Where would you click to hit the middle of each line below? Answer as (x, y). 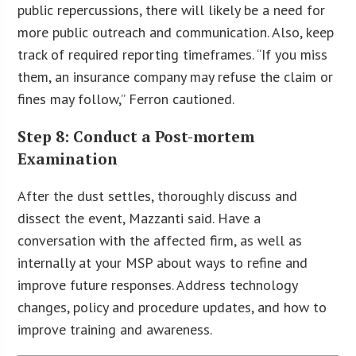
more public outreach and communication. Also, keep (176, 33)
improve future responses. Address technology (158, 285)
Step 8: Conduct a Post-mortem (136, 137)
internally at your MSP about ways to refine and (163, 263)
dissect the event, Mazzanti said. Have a (139, 219)
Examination (68, 159)
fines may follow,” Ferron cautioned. (126, 99)
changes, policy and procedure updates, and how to (172, 308)
